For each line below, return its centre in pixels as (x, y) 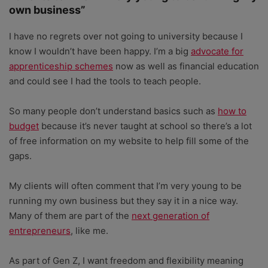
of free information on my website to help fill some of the (129, 141)
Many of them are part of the (70, 216)
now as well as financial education (186, 66)
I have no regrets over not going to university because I (126, 36)
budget (24, 126)
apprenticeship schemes (61, 66)
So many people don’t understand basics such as (113, 111)
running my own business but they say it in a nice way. (124, 201)
